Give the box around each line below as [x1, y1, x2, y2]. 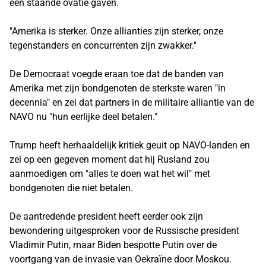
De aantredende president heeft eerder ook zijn [9, 211, 203, 222]
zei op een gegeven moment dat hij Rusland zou [9, 154, 210, 165]
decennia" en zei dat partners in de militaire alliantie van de [9, 97, 254, 108]
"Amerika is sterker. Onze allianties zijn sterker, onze [9, 26, 223, 37]
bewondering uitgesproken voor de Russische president [9, 225, 239, 236]
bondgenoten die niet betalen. [9, 182, 133, 194]
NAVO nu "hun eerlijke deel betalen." [9, 111, 157, 122]
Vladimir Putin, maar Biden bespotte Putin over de [9, 239, 217, 251]
